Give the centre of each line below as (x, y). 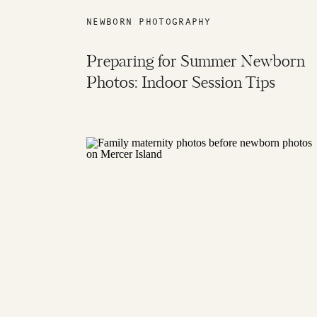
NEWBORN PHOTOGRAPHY (149, 22)
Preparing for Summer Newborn (196, 62)
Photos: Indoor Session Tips (181, 83)
